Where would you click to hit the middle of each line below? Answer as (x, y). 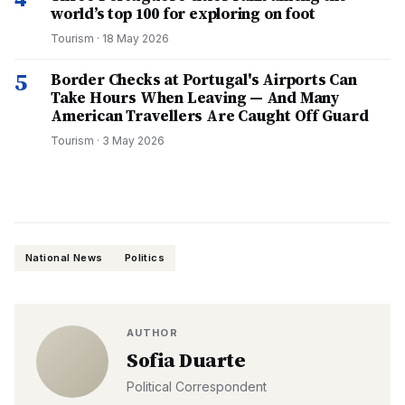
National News (64, 258)
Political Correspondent (197, 386)
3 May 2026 (133, 141)
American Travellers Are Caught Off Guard (210, 116)
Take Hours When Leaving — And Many (196, 98)
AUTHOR (152, 333)
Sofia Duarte (186, 360)
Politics (145, 258)
